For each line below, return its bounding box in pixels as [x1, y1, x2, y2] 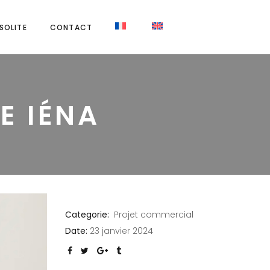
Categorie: [64, 209, 109, 221]
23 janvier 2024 [89, 225, 153, 237]
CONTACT [49, 22, 93, 33]
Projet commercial [113, 209, 193, 221]
